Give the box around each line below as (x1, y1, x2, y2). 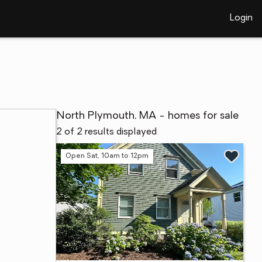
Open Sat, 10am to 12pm (65, 152, 149, 160)
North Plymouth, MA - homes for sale (56, 111, 239, 122)
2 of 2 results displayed (56, 127, 157, 137)
